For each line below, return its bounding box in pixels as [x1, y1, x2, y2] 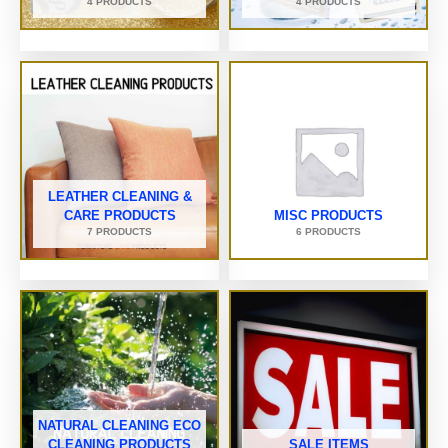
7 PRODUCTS [87, 225, 152, 237]
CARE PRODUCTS [63, 207, 176, 223]
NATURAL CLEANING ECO [38, 418, 201, 434]
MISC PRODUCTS [274, 207, 383, 223]
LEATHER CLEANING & [47, 188, 192, 204]
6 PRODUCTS [296, 225, 361, 237]
